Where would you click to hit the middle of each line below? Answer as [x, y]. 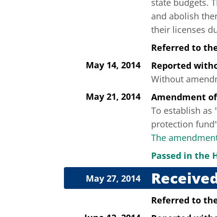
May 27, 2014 [113, 178]
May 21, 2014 [113, 97]
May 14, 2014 [113, 65]
